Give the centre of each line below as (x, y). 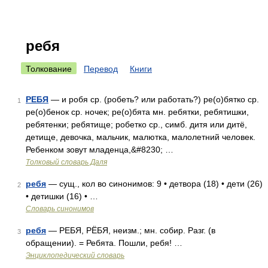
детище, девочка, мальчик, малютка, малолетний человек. (141, 137)
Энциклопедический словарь (75, 255)
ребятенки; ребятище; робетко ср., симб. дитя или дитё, (136, 124)
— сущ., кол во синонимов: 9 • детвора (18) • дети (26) (154, 184)
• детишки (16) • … (62, 196)
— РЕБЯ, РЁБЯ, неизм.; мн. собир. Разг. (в (131, 230)
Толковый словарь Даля (66, 162)
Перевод (101, 69)
